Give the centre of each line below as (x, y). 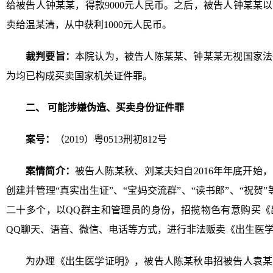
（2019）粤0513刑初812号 (111, 139)
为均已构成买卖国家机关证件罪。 (79, 76)
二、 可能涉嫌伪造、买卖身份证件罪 (105, 108)
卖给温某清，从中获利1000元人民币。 (89, 25)
